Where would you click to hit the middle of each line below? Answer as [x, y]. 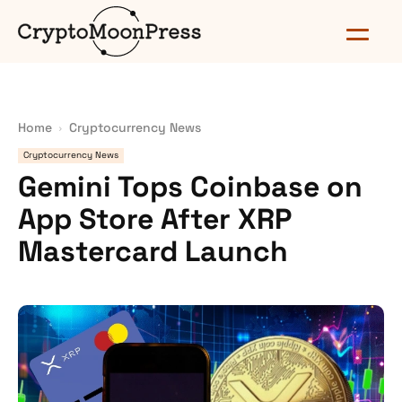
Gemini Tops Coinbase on [190, 187]
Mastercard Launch [153, 251]
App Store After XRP [155, 219]
